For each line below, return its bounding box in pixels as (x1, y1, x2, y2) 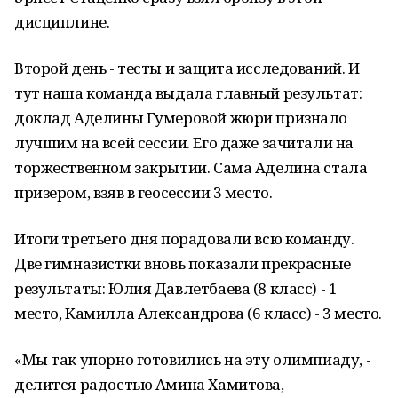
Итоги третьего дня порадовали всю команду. (14, 228, 354, 249)
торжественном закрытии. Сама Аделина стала (14, 157, 368, 178)
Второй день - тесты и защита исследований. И (14, 58, 360, 78)
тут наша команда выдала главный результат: (14, 83, 362, 103)
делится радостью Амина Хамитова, (14, 374, 284, 394)
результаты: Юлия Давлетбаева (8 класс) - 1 (14, 278, 338, 298)
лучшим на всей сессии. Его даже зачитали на (14, 132, 354, 153)
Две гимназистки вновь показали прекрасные (14, 253, 351, 274)
